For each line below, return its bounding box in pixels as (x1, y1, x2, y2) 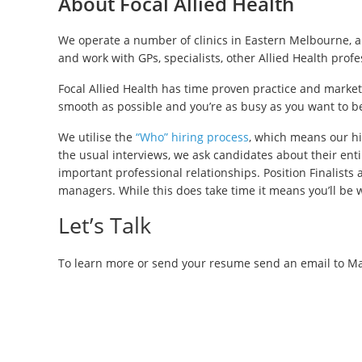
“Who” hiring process (136, 129, 249, 145)
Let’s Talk (58, 210, 151, 240)
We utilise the (58, 129, 136, 145)
